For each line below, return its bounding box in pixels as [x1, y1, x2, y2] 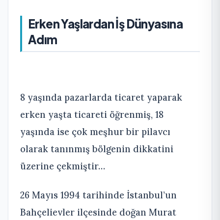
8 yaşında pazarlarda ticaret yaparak [20, 91, 182, 103]
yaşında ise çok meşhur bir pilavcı [20, 126, 170, 137]
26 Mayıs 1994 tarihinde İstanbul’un [20, 189, 177, 201]
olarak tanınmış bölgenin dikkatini [20, 143, 173, 155]
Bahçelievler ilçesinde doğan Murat [20, 206, 176, 218]
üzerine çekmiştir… [20, 160, 105, 172]
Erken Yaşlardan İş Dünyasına [28, 16, 183, 31]
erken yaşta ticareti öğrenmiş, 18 [20, 109, 164, 120]
